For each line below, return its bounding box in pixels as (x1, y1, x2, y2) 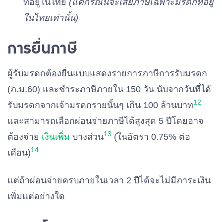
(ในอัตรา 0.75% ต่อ (111, 132, 190, 142)
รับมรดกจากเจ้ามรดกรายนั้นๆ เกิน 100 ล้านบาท (7, 100, 193, 110)
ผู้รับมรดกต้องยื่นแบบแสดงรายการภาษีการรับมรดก (7, 68, 207, 78)
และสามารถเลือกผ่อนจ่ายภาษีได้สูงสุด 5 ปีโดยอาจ (7, 116, 204, 126)
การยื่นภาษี (7, 37, 77, 58)
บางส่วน (70, 132, 104, 142)
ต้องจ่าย (7, 132, 42, 142)
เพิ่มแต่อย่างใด (7, 191, 65, 201)
